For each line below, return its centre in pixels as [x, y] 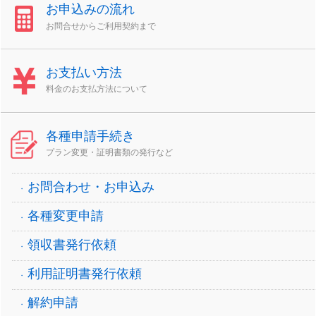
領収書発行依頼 [72, 244]
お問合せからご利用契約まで [101, 26]
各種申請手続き [91, 136]
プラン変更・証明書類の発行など [110, 152]
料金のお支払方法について [97, 89]
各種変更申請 [66, 215]
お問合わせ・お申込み [91, 187]
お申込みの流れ [91, 10]
